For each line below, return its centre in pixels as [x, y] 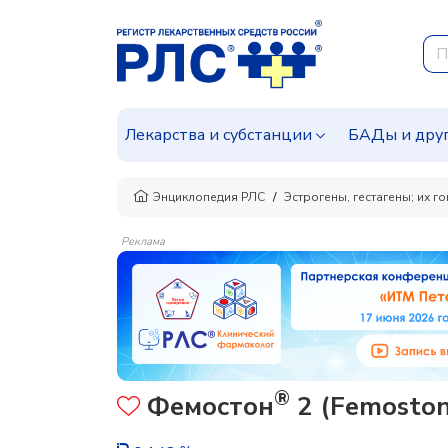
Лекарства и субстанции [218, 135]
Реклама [143, 241]
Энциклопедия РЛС [209, 197]
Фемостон [207, 406]
